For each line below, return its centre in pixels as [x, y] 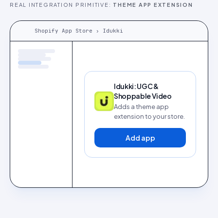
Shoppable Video [143, 96]
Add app [140, 138]
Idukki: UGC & [136, 86]
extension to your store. [149, 116]
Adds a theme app [141, 107]
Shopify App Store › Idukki [79, 31]
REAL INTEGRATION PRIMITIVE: [62, 5]
